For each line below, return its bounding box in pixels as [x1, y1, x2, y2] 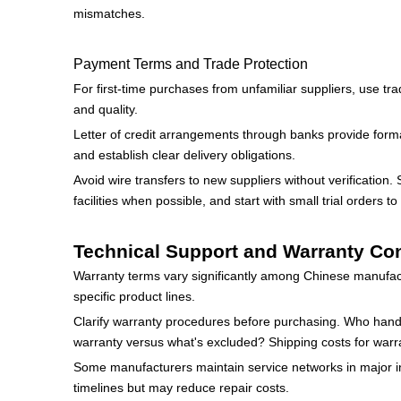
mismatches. [73, 6, 145, 21]
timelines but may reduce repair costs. [73, 380, 289, 395]
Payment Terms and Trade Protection [73, 55, 308, 72]
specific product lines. [73, 289, 195, 303]
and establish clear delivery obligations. [73, 148, 295, 162]
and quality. [73, 102, 138, 116]
